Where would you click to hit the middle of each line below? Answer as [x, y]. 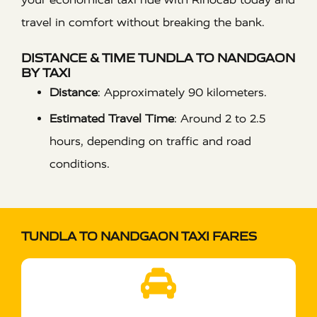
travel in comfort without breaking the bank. [143, 22]
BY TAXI [46, 73]
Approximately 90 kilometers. [185, 92]
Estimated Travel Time [112, 118]
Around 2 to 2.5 [223, 118]
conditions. [80, 163]
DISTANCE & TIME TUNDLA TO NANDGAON [158, 58]
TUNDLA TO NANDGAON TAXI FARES [139, 236]
